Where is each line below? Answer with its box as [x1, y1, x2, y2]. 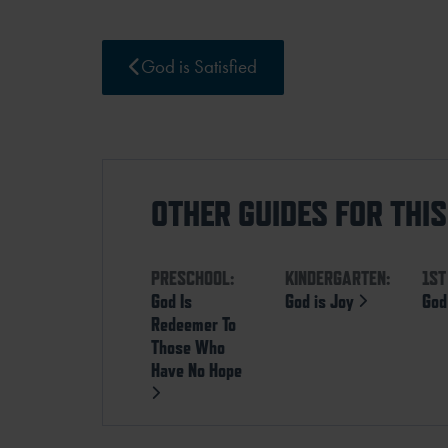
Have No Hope [151, 358, 242, 381]
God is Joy [284, 289, 358, 312]
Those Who [151, 335, 225, 358]
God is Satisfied [140, 54, 257, 80]
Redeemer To [151, 312, 236, 335]
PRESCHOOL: [151, 266, 234, 289]
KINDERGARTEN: [284, 266, 390, 289]
